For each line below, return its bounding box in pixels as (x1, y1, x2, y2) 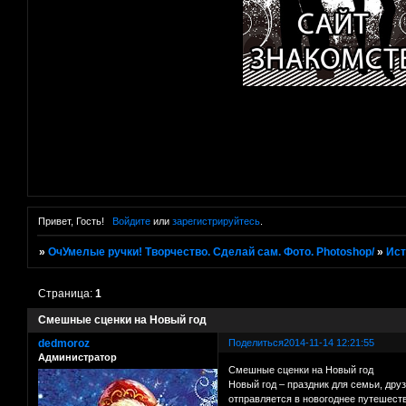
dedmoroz (38, 337, 90, 351)
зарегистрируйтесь (171, 216, 260, 227)
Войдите (111, 216, 150, 227)
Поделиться (228, 337, 285, 349)
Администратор (38, 352, 117, 363)
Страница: (38, 287, 96, 301)
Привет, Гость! (38, 216, 104, 227)
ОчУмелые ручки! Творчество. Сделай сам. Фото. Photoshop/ (48, 246, 375, 259)
